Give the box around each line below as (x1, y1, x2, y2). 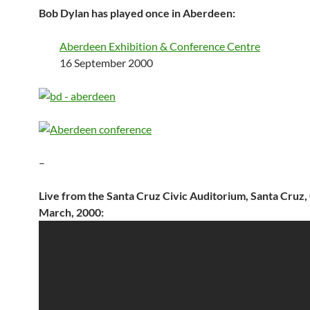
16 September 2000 (60, 56, 153, 69)
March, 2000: (39, 206, 104, 219)
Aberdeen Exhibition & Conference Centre (60, 39, 260, 53)
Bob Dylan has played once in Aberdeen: (39, 6, 235, 19)
